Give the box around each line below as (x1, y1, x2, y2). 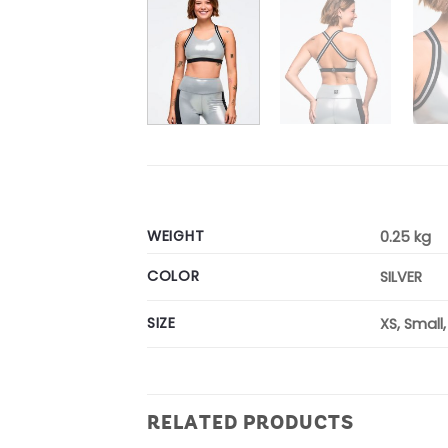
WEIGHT (147, 225, 205, 246)
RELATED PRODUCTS (147, 409, 354, 434)
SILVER (380, 267, 423, 288)
